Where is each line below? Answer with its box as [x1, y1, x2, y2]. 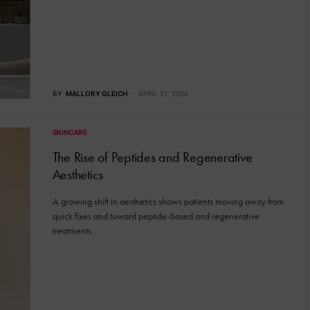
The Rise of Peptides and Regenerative [52, 147, 253, 166]
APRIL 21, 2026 [138, 89, 188, 98]
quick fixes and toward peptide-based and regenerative [52, 209, 259, 222]
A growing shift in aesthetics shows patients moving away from [52, 194, 284, 208]
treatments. [52, 224, 93, 237]
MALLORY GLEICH [65, 89, 127, 98]
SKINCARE [52, 127, 87, 136]
